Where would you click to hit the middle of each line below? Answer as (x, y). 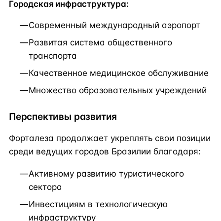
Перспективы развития (63, 116)
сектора (45, 187)
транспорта (53, 55)
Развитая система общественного (100, 42)
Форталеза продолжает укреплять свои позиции (110, 138)
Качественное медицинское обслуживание (119, 73)
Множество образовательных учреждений (118, 90)
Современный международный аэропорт (114, 25)
